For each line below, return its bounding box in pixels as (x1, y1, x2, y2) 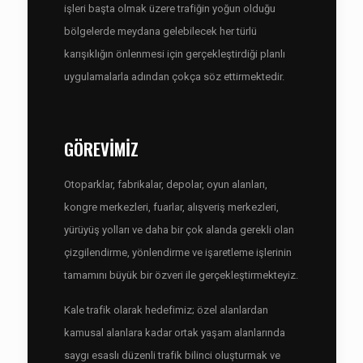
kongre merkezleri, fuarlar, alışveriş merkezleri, (63, 201, 279, 213)
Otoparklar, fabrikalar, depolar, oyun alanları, (63, 178, 267, 190)
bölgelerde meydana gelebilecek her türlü (63, 25, 257, 37)
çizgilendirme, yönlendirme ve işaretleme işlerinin (63, 246, 292, 258)
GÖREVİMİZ (63, 136, 139, 161)
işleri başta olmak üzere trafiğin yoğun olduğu (63, 2, 275, 15)
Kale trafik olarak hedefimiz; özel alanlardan (63, 304, 268, 316)
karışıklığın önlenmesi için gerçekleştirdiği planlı (63, 48, 285, 60)
